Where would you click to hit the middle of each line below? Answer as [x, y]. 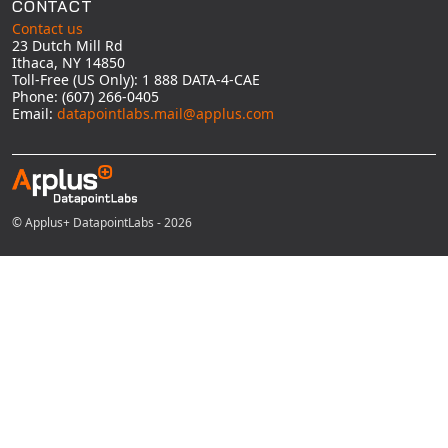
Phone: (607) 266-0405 [85, 96]
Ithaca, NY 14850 [68, 62]
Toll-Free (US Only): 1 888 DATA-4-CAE [136, 79]
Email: [34, 113]
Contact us [47, 28]
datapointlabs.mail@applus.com [165, 113]
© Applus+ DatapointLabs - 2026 [102, 222]
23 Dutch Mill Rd [67, 45]
